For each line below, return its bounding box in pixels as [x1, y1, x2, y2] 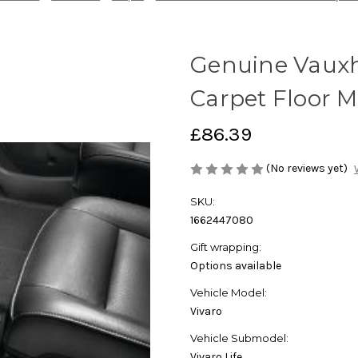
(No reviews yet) [266, 161, 348, 176]
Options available [190, 259, 281, 273]
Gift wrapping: [190, 241, 261, 254]
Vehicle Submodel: [190, 332, 288, 345]
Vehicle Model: [190, 286, 267, 300]
